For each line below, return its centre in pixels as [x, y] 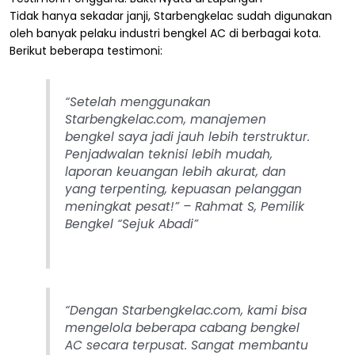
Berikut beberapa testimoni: [86, 51]
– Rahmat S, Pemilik [241, 207]
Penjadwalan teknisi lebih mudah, [168, 155]
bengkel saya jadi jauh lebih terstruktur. [187, 137]
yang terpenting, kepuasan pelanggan [183, 189]
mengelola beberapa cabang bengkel [182, 327]
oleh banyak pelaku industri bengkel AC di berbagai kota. [165, 34]
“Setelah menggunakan [137, 102]
